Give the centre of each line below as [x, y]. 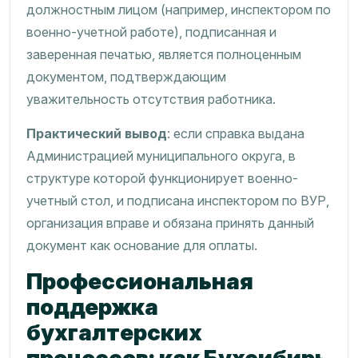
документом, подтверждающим [126, 77]
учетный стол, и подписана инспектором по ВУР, [178, 201]
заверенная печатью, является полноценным [164, 54]
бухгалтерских [114, 332]
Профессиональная [140, 281]
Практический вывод [97, 133]
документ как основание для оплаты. [142, 245]
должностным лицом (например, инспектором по [179, 10]
